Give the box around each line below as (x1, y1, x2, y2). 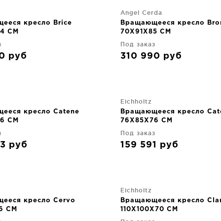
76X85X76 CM (120, 117, 173, 123)
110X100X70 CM (120, 206, 178, 212)
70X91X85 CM (120, 29, 171, 35)
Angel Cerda (120, 9, 162, 16)
